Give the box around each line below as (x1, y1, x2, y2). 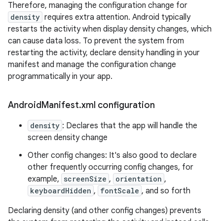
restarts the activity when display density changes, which (8, 24, 212, 35)
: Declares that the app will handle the (62, 121, 197, 131)
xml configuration (81, 100, 155, 111)
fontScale (100, 186, 139, 196)
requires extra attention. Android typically (42, 12, 190, 23)
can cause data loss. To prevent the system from (8, 36, 184, 46)
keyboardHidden (30, 186, 91, 196)
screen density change (28, 133, 108, 143)
